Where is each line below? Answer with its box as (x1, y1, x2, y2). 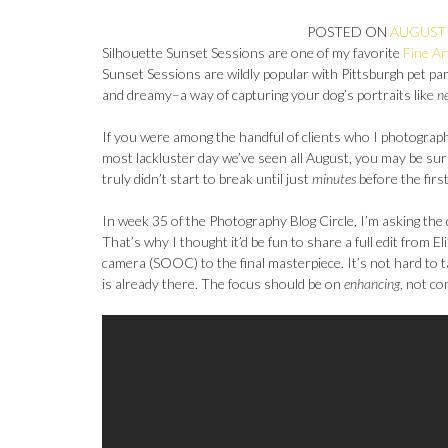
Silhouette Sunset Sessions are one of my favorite (102, 44, 403, 61)
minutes (312, 170, 359, 187)
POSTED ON (307, 23, 391, 40)
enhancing (344, 275, 400, 292)
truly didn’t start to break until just (102, 170, 312, 187)
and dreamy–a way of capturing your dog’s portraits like (102, 86, 437, 103)
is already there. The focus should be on (102, 275, 344, 292)
